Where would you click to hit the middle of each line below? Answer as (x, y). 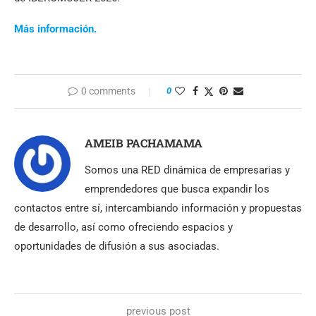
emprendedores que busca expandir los (177, 189)
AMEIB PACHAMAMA (144, 142)
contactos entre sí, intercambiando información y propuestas (158, 208)
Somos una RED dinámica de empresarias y (187, 170)
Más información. (55, 29)
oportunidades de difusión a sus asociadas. (117, 246)
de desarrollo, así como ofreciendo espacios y (123, 227)
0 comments (108, 91)
